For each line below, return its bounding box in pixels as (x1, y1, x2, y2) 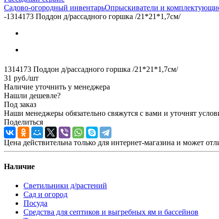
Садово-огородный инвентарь (4, 3, 105, 12)
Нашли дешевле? (4, 91, 61, 100)
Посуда (23, 199, 47, 208)
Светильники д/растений (23, 181, 107, 190)
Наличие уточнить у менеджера (4, 82, 110, 91)
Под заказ (4, 100, 36, 109)
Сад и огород (23, 190, 67, 199)
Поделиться (4, 117, 43, 126)
